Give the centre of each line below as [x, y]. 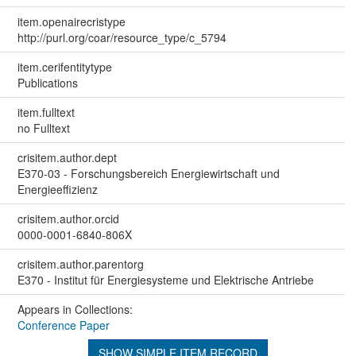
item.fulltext [46, 112]
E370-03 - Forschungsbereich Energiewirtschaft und [148, 174]
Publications [47, 83]
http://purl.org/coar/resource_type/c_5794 [122, 38]
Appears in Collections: [75, 310]
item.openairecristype [71, 22]
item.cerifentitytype [64, 67]
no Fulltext [43, 128]
